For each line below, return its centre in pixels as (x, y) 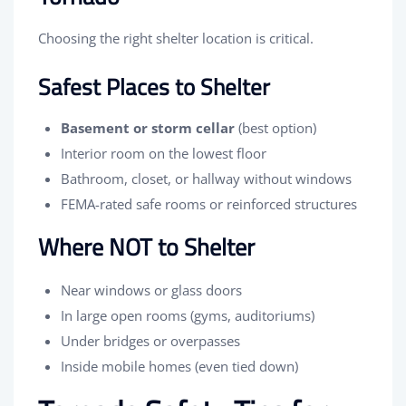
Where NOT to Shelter (146, 246)
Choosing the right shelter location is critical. (176, 38)
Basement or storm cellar (148, 127)
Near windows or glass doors (151, 290)
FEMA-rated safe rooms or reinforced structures (209, 203)
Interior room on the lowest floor (164, 153)
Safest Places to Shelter (154, 87)
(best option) (275, 127)
